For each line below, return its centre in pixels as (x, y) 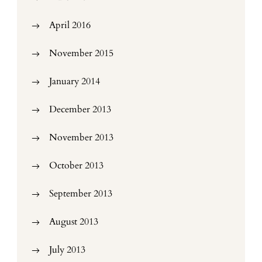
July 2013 (67, 250)
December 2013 (80, 110)
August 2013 (74, 222)
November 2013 (81, 138)
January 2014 (75, 82)
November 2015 (81, 54)
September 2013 (81, 194)
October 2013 (76, 166)
